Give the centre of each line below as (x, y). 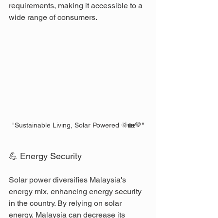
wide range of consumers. (53, 18)
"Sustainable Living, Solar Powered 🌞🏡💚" (78, 125)
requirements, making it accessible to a (77, 6)
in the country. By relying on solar (66, 203)
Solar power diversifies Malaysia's (68, 180)
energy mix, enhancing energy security (76, 191)
